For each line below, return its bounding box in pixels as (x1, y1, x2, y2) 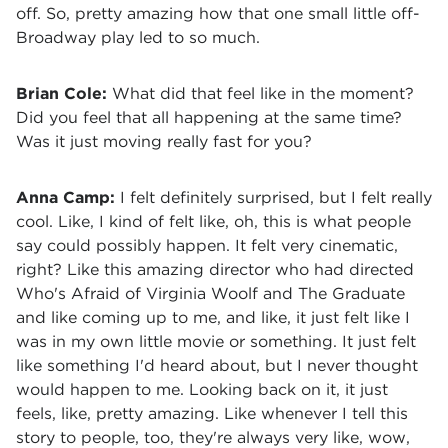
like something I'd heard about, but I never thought (16, 356, 418, 375)
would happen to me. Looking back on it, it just (16, 380, 388, 399)
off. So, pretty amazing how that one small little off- (16, 4, 420, 23)
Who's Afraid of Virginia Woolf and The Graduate (16, 284, 405, 303)
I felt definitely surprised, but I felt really (120, 188, 432, 207)
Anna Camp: (16, 188, 120, 207)
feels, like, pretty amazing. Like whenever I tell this (16, 404, 408, 423)
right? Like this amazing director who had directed (16, 260, 414, 279)
